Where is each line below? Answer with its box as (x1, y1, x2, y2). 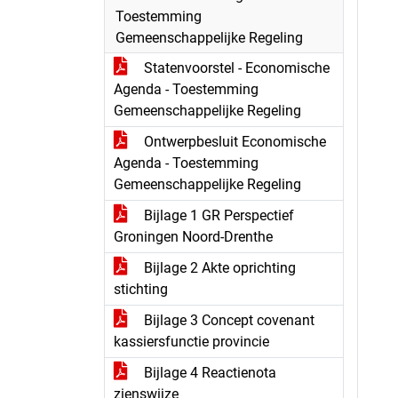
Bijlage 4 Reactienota (140, 364, 276, 381)
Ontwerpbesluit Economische (140, 133, 326, 150)
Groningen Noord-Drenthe (114, 228, 273, 245)
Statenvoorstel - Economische (140, 60, 330, 76)
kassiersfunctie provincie (114, 333, 269, 350)
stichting (114, 281, 168, 298)
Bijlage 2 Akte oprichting (140, 259, 296, 276)
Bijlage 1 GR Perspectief (140, 207, 294, 224)
